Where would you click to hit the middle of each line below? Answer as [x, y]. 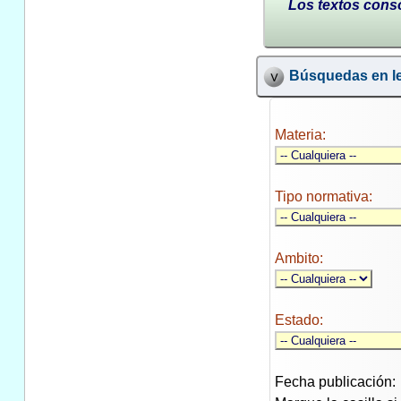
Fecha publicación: [335, 382]
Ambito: [299, 259]
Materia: [300, 135]
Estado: [299, 320]
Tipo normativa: [323, 197]
